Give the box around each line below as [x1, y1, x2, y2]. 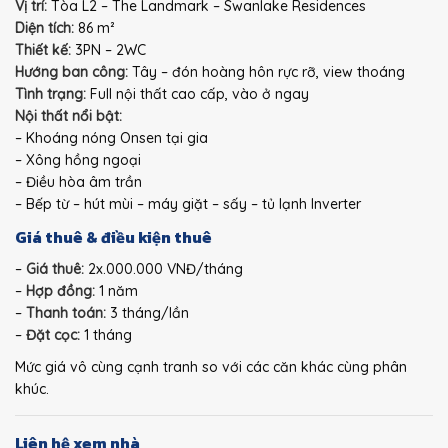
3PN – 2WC [71, 40, 146, 59]
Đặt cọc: [26, 325, 80, 344]
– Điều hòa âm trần [15, 172, 142, 191]
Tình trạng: [15, 84, 86, 103]
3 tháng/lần [106, 303, 189, 322]
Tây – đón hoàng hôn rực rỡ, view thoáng [128, 62, 405, 81]
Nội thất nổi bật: [15, 106, 122, 125]
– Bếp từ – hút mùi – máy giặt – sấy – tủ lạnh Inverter [15, 194, 361, 213]
